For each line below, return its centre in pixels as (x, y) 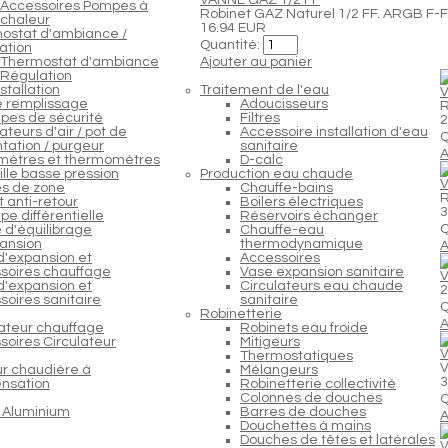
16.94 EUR (233, 27)
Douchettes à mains (305, 425)
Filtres (260, 117)
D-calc (261, 159)
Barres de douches (303, 411)
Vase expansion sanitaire (322, 271)
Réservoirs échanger (309, 215)
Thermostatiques (296, 355)
